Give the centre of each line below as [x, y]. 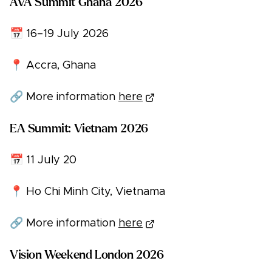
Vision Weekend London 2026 [87, 255]
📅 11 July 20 [43, 161]
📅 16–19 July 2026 [59, 34]
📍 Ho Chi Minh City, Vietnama [87, 192]
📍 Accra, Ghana [53, 66]
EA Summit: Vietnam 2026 [79, 129]
